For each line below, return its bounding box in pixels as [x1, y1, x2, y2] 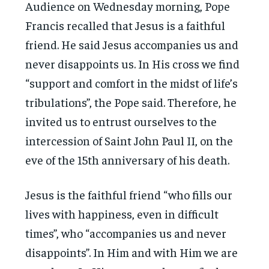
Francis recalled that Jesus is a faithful [25, 17, 226, 32]
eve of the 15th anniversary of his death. [25, 151, 230, 167]
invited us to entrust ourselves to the [25, 113, 217, 128]
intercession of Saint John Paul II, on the [25, 132, 234, 148]
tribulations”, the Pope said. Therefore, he [25, 94, 237, 109]
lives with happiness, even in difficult [25, 205, 219, 221]
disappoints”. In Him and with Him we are [25, 244, 238, 259]
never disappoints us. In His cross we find [25, 55, 240, 71]
